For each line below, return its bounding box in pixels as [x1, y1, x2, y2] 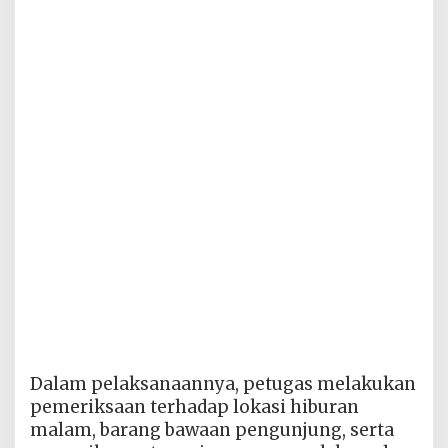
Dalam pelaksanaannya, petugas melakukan [30, 372, 416, 395]
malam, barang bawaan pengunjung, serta [30, 418, 394, 441]
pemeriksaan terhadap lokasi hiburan [30, 395, 359, 418]
